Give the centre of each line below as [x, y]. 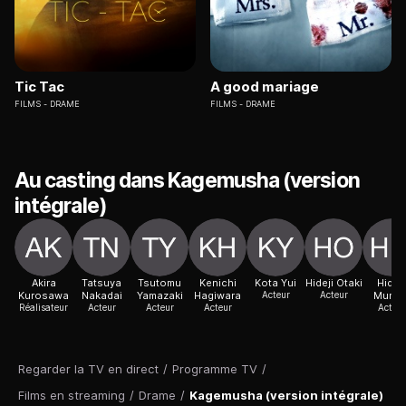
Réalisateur [43, 308]
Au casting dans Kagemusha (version [187, 181]
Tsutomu [159, 283]
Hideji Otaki [333, 283]
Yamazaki [159, 296]
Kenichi [217, 283]
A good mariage [265, 87]
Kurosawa [43, 296]
